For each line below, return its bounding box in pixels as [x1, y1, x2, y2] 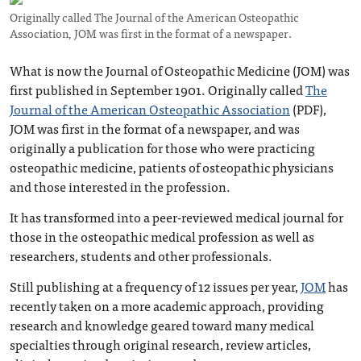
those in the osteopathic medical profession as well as [10, 226, 314, 247]
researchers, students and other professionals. [10, 245, 272, 267]
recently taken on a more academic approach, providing [10, 295, 324, 317]
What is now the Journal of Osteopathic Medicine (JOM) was [10, 60, 350, 81]
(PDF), [290, 98, 326, 120]
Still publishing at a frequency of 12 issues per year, [10, 276, 301, 297]
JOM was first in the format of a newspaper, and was [10, 118, 300, 139]
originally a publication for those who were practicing [10, 137, 315, 159]
